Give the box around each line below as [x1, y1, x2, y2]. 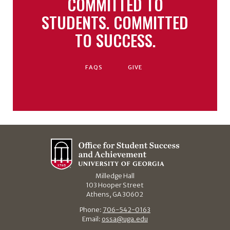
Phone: [79, 206, 103, 214]
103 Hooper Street [86, 181, 144, 189]
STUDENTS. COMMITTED [42, 10, 188, 34]
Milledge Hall [95, 171, 135, 180]
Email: [82, 215, 102, 223]
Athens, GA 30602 [86, 190, 144, 198]
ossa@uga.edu [101, 215, 148, 223]
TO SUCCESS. [74, 28, 156, 52]
